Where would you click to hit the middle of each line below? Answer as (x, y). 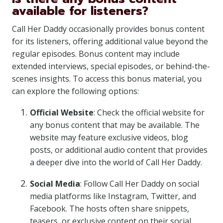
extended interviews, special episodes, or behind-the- (111, 66)
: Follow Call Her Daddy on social (140, 184)
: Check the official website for (149, 112)
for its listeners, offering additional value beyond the (110, 41)
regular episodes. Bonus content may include (96, 54)
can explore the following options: (75, 91)
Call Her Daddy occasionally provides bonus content (108, 29)
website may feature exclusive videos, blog (109, 137)
